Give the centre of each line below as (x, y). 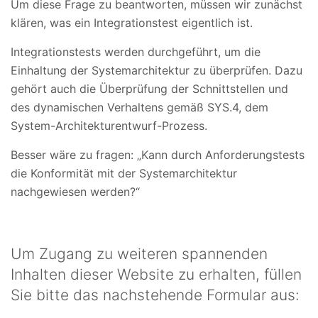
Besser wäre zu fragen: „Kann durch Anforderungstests (158, 155)
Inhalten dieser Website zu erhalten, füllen (156, 274)
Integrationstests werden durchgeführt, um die (136, 52)
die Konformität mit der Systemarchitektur (124, 173)
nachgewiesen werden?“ (75, 192)
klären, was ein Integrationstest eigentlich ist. (132, 23)
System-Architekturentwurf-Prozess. (109, 126)
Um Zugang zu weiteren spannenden (139, 254)
